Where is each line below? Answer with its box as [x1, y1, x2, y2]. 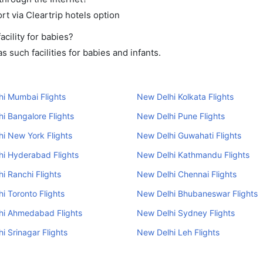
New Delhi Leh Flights [136, 227, 220, 237]
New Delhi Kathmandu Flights [136, 150, 249, 160]
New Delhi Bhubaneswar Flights [136, 188, 258, 198]
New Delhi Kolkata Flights [136, 92, 234, 102]
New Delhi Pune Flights [136, 111, 225, 121]
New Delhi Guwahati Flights [136, 130, 241, 140]
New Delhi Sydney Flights [136, 208, 235, 218]
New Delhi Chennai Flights [136, 169, 237, 179]
